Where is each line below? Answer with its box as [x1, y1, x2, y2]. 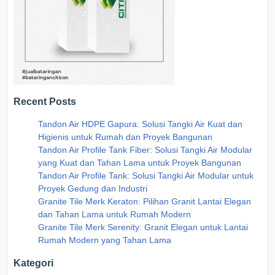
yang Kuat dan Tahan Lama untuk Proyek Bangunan [38, 157, 242, 168]
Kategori [14, 257, 54, 269]
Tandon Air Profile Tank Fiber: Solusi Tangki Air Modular [38, 144, 253, 155]
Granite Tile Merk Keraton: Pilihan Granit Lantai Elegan [38, 196, 252, 206]
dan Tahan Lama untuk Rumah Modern [38, 209, 192, 219]
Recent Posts [14, 95, 77, 107]
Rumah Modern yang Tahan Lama [38, 234, 172, 245]
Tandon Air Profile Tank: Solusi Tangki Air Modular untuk [38, 170, 254, 180]
